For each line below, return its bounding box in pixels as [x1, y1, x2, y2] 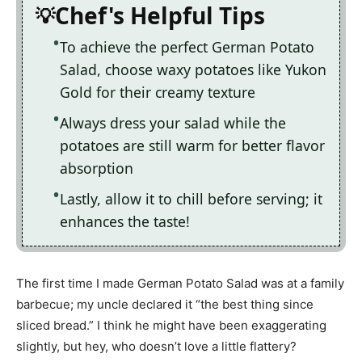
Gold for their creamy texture [60, 82, 255, 103]
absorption [60, 158, 133, 179]
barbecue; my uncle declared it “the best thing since [16, 296, 314, 312]
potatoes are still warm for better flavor [60, 136, 325, 156]
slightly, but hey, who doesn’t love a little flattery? [16, 338, 297, 354]
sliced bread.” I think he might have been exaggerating [16, 317, 326, 333]
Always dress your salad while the [60, 113, 286, 133]
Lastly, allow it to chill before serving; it [60, 189, 322, 209]
